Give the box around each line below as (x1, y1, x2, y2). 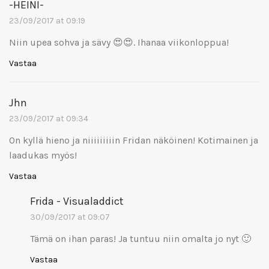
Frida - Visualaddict (30, 194, 124, 208)
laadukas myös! (9, 149, 77, 161)
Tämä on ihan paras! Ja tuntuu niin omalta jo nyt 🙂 (30, 232, 251, 244)
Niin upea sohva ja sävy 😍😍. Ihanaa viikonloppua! (9, 36, 229, 48)
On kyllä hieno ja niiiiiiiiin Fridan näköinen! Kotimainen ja (9, 134, 258, 146)
